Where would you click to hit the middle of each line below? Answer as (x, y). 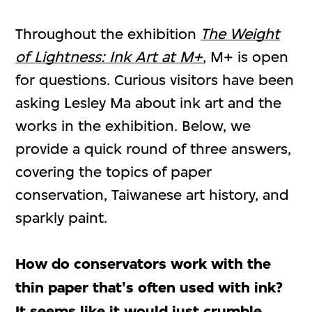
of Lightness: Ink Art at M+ (109, 56)
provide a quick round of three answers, (154, 148)
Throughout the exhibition (108, 33)
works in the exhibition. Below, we (133, 125)
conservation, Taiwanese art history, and (153, 194)
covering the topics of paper (114, 171)
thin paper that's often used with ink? (149, 287)
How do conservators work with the (143, 264)
